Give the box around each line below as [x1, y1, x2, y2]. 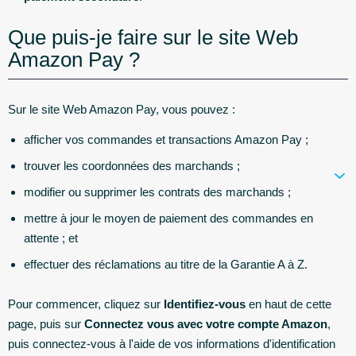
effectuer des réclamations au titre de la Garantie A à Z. [24, 257, 308, 271]
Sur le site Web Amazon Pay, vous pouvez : [8, 103, 235, 116]
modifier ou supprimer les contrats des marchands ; [24, 184, 291, 199]
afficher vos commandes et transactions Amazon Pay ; [24, 132, 308, 146]
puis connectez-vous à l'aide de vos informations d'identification [8, 336, 335, 350]
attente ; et [24, 230, 78, 245]
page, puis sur [8, 316, 84, 331]
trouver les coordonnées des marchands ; [24, 158, 240, 172]
